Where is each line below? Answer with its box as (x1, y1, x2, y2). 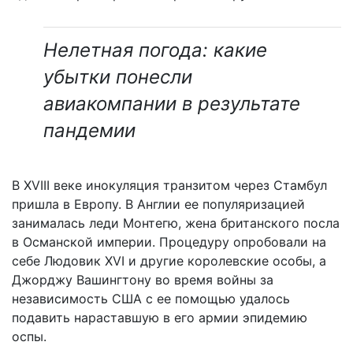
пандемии (43, 118, 136, 142)
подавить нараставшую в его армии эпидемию (12, 309, 307, 325)
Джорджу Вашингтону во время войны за (12, 271, 273, 288)
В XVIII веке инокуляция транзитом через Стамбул (12, 176, 327, 193)
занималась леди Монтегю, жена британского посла (12, 214, 340, 231)
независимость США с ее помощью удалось (12, 290, 290, 307)
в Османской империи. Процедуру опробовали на (12, 233, 326, 250)
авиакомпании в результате (43, 91, 300, 115)
